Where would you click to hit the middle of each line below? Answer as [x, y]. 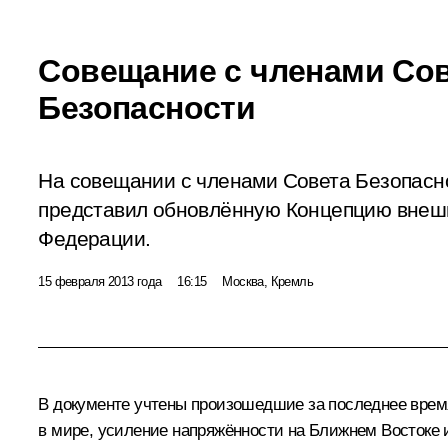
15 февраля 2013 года [100, 281]
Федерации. [94, 238]
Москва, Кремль [267, 281]
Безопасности [147, 107]
